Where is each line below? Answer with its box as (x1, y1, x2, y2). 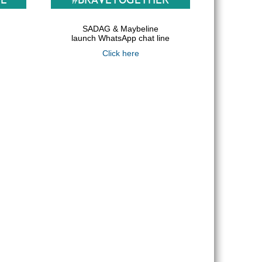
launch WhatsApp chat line (71, 33, 170, 43)
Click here (102, 49, 139, 58)
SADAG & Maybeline (82, 24, 158, 33)
